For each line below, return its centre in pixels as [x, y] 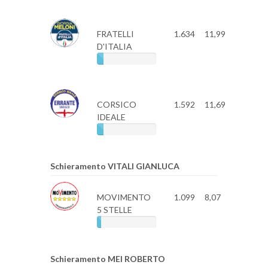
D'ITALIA [114, 46]
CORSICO [116, 104]
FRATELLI [115, 34]
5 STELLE [114, 210]
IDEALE [111, 117]
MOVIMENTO [124, 197]
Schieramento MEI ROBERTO [108, 259]
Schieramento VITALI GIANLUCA [115, 166]
